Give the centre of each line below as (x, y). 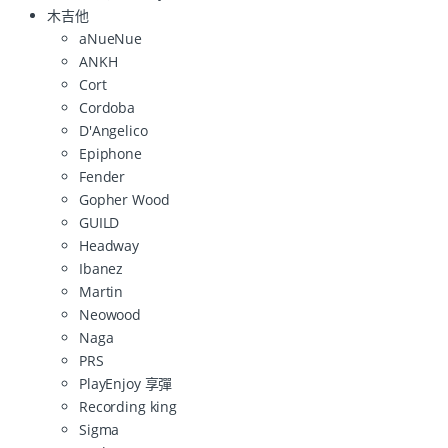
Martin (101, 292)
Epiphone (110, 154)
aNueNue (111, 39)
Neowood (110, 315)
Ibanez (101, 269)
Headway (109, 246)
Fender (102, 177)
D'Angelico (113, 131)
